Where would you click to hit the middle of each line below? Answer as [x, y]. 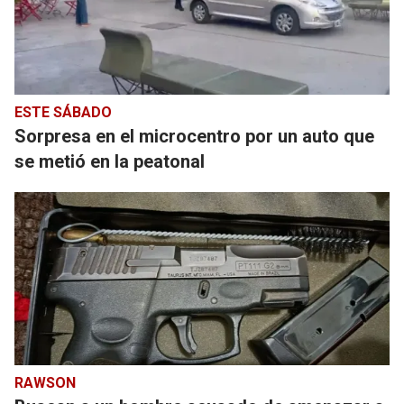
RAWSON [45, 383]
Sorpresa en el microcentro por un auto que [194, 136]
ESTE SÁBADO [63, 112]
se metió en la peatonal [110, 161]
